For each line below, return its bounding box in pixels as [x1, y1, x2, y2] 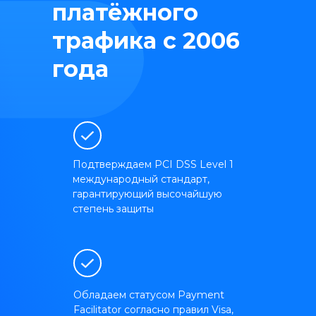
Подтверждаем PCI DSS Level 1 [73, 157, 233, 171]
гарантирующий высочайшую [73, 187, 222, 200]
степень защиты [73, 202, 154, 215]
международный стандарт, [73, 172, 209, 186]
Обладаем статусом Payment [73, 288, 224, 301]
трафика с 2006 [52, 26, 240, 54]
